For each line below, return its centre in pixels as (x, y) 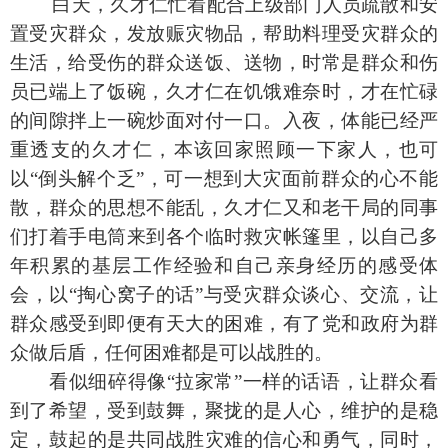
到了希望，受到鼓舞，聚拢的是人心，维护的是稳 (224, 411)
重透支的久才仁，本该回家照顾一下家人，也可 (224, 150)
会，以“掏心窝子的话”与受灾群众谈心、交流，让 (224, 295)
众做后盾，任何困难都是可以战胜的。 (171, 353)
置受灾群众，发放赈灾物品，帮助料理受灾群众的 (224, 34)
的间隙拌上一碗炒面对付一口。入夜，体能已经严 (224, 121)
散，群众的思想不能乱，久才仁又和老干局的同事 (224, 208)
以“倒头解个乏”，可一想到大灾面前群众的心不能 (224, 179)
